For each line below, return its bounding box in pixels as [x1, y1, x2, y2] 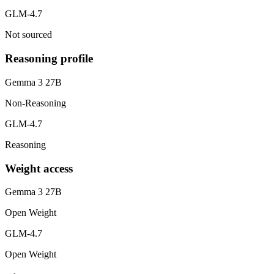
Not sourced [5, 29, 52, 40]
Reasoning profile [5, 52, 93, 65]
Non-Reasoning [5, 97, 66, 108]
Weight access [5, 161, 73, 175]
